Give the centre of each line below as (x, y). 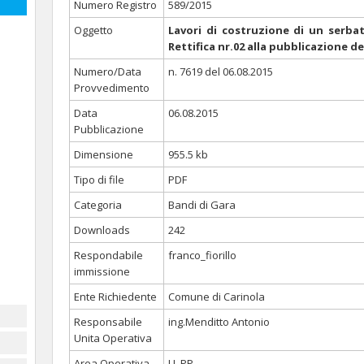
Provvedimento (112, 88)
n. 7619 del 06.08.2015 (221, 71)
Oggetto (93, 30)
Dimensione (104, 154)
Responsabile (108, 322)
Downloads (102, 230)
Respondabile (108, 255)
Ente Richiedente (115, 297)
